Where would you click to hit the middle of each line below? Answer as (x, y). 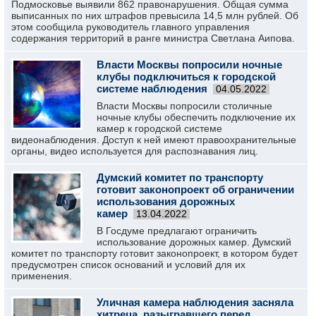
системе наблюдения (152, 89)
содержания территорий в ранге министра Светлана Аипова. (153, 38)
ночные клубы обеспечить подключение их (196, 117)
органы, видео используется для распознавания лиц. (135, 151)
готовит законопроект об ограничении (195, 189)
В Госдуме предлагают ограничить (177, 231)
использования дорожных (166, 201)
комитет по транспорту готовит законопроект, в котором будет (154, 253)
